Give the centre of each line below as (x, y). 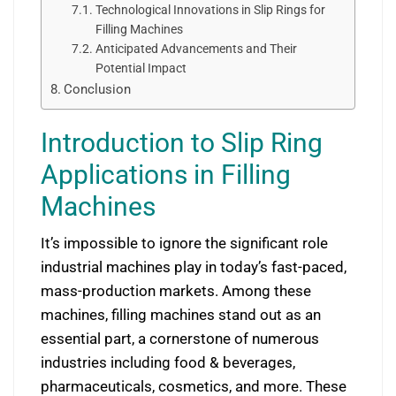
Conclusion (98, 89)
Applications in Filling (166, 175)
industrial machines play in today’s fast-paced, (194, 267)
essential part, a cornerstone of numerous (180, 339)
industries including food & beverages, (168, 362)
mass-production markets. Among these (176, 291)
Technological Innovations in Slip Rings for (210, 10)
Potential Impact (141, 68)
